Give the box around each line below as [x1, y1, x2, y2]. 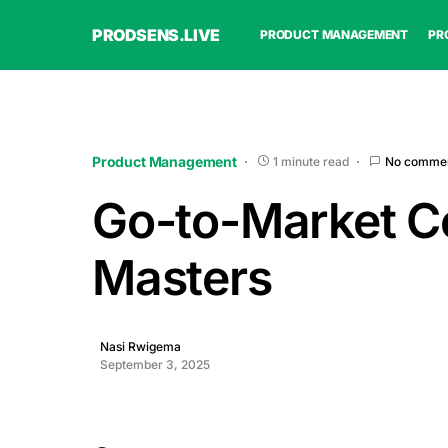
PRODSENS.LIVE [92, 25, 220, 45]
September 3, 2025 [100, 357, 210, 372]
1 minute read [272, 153, 349, 169]
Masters [92, 248, 272, 307]
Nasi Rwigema [100, 339, 181, 354]
